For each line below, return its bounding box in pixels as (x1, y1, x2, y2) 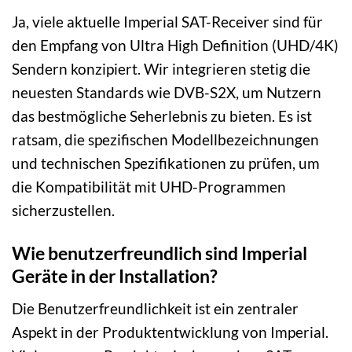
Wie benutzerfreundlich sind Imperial (12, 242, 307, 265)
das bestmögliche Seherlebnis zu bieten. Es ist (12, 107, 312, 126)
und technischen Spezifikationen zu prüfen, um (12, 154, 320, 173)
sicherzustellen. (12, 201, 115, 220)
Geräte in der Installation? (12, 265, 218, 288)
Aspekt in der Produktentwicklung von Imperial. (12, 322, 328, 341)
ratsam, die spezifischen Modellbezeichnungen (12, 130, 319, 149)
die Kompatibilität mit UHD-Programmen (12, 178, 286, 196)
